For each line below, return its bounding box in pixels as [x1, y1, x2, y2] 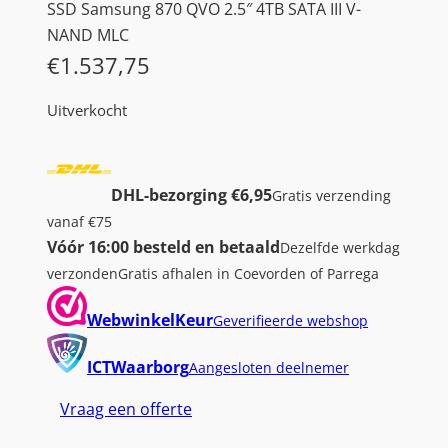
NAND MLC [47, 23, 129, 46]
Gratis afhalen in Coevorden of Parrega [118, 264, 379, 283]
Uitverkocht [47, 99, 127, 120]
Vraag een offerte [60, 397, 192, 420]
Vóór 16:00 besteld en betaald [47, 235, 280, 258]
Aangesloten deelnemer [189, 358, 349, 377]
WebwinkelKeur [87, 308, 213, 331]
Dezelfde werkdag [280, 238, 400, 257]
